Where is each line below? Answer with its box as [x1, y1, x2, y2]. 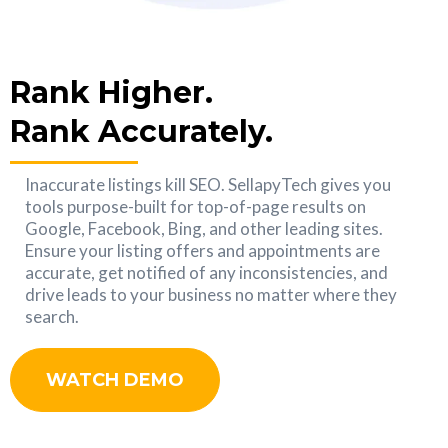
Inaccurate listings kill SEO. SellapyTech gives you [25, 173, 391, 195]
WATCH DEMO [46, 368, 184, 391]
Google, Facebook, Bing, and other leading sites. [25, 217, 383, 239]
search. [25, 305, 79, 327]
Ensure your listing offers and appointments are [25, 239, 380, 261]
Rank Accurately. [10, 112, 273, 150]
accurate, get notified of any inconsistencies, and [25, 261, 388, 283]
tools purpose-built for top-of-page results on [25, 195, 366, 217]
